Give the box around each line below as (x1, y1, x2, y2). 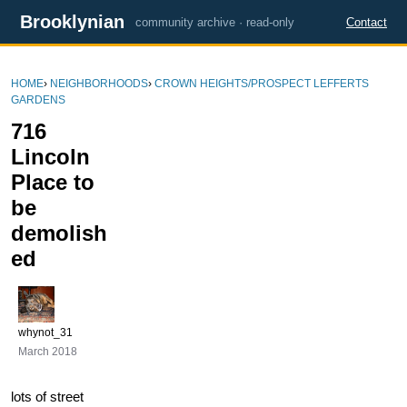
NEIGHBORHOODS (50, 77, 148, 90)
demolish (11, 221, 107, 245)
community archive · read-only (135, 15, 294, 29)
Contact (346, 15, 387, 29)
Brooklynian (20, 12, 124, 32)
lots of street (11, 389, 84, 404)
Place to (11, 170, 94, 194)
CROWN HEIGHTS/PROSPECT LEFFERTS (154, 77, 369, 90)
